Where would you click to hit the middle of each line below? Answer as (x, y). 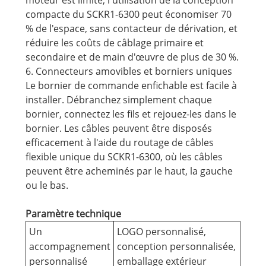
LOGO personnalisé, (161, 232)
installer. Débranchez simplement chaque (118, 100)
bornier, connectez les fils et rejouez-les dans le (131, 114)
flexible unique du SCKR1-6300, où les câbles (124, 157)
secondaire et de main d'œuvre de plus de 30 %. (132, 57)
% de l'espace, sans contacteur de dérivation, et (131, 29)
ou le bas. (47, 186)
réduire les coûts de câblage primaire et (114, 43)
